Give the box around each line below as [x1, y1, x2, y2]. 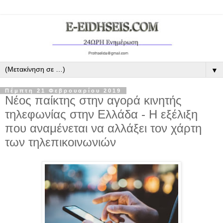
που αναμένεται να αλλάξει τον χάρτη [5, 121, 202, 135]
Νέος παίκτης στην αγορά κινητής [5, 94, 182, 107]
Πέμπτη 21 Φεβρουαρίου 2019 [5, 88, 121, 94]
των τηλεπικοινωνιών [5, 135, 116, 149]
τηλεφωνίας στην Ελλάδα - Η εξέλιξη [5, 108, 198, 121]
